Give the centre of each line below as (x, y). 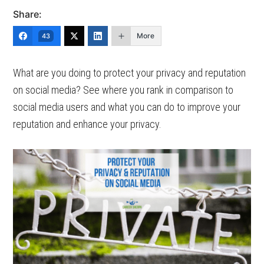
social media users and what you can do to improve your (127, 107)
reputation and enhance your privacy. (88, 124)
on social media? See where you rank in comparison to (123, 90)
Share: (28, 14)
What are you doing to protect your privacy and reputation (130, 73)
